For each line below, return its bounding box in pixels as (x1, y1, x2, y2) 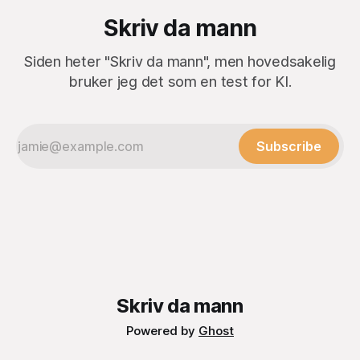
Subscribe (256, 138, 321, 155)
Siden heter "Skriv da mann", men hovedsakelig (24, 53, 336, 71)
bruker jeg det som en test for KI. (68, 73, 292, 91)
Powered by (126, 323, 198, 339)
